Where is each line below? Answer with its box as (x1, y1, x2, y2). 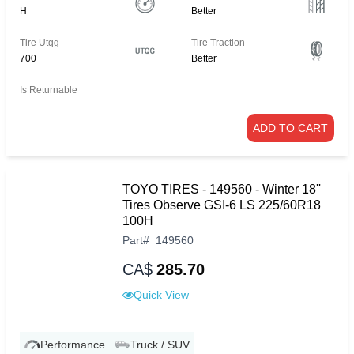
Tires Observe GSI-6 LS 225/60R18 (122, 198, 321, 213)
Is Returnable (20, 85, 77, 96)
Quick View (134, 288, 189, 302)
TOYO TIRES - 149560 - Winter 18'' (122, 183, 321, 197)
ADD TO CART (253, 122, 328, 135)
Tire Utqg (20, 37, 59, 49)
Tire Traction (191, 37, 246, 49)
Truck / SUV (130, 338, 190, 352)
